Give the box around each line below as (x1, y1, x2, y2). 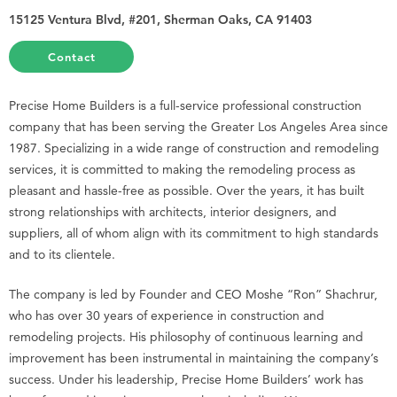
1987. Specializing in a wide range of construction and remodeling (9, 139, 379, 156)
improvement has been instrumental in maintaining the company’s (9, 349, 378, 366)
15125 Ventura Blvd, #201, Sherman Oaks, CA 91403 (9, 11, 312, 27)
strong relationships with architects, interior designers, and (9, 203, 337, 220)
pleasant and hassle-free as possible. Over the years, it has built (9, 182, 364, 198)
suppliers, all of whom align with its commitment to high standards (9, 224, 378, 241)
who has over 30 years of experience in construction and (9, 307, 324, 323)
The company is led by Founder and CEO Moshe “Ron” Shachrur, (9, 285, 378, 302)
